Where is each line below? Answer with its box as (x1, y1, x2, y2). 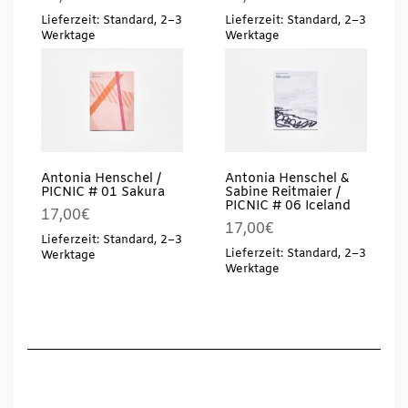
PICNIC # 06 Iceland (224, 198, 351, 216)
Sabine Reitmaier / (224, 184, 341, 202)
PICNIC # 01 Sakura (41, 184, 165, 202)
